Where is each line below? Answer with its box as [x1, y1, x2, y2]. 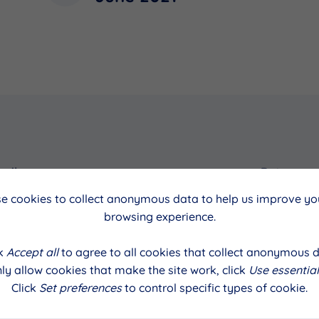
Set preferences [39, 281, 122, 295]
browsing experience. [103, 209, 216, 224]
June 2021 [234, 199, 287, 214]
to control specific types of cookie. [122, 281, 308, 295]
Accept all [6, 245, 58, 259]
